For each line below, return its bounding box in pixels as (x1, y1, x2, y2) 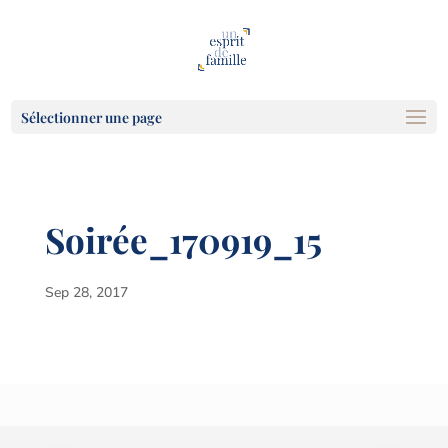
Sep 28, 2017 (44, 283, 128, 302)
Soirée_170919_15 (44, 216, 322, 263)
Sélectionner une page (21, 108, 163, 127)
